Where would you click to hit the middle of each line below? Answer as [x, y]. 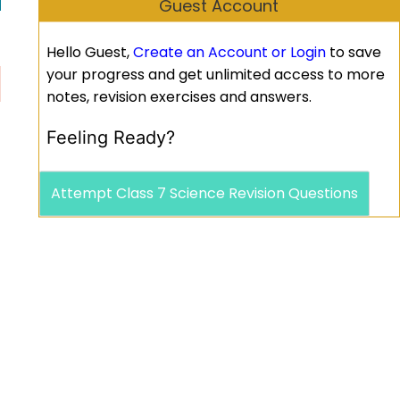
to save [353, 53]
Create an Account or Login [229, 53]
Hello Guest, [89, 53]
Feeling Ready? [110, 138]
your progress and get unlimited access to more [215, 75]
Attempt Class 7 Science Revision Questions [204, 194]
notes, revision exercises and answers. [179, 97]
